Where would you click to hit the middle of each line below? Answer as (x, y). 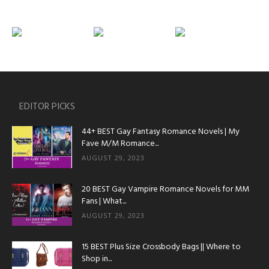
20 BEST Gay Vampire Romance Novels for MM (165, 189)
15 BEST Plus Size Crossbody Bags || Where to (161, 247)
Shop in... (97, 259)
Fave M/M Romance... (120, 144)
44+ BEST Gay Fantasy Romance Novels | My (161, 131)
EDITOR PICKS (47, 107)
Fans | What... (104, 201)
